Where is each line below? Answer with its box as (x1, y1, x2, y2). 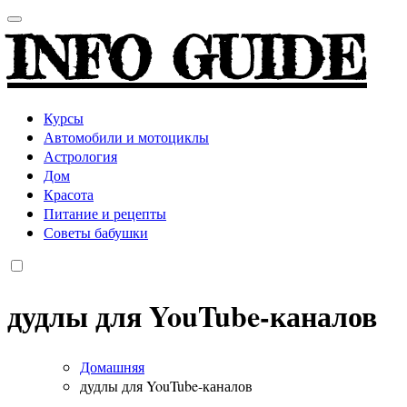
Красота (44, 184, 94, 203)
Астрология (44, 145, 117, 165)
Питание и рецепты (44, 203, 166, 223)
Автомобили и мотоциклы (44, 126, 209, 146)
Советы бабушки (44, 222, 148, 242)
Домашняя (80, 356, 144, 376)
